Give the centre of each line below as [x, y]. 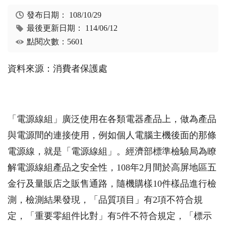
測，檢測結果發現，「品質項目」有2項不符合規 [105, 200]
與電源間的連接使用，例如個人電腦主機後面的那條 [112, 135]
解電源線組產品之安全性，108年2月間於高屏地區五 [112, 168]
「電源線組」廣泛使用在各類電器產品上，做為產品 [112, 119]
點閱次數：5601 [55, 41]
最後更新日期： [56, 28]
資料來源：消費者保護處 [58, 69]
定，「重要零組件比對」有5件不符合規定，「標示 [110, 216]
